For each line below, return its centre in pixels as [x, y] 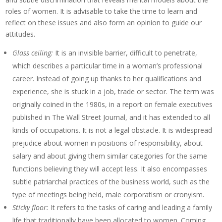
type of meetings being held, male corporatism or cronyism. [109, 195]
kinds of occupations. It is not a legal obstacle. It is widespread [112, 130]
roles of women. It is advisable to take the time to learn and [102, 11]
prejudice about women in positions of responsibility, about [108, 143]
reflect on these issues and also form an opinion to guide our [104, 23]
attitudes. [23, 34]
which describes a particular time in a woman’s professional [108, 66]
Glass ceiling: [33, 53]
